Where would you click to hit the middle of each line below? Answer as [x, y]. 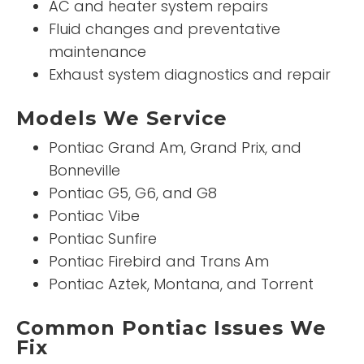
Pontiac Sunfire [103, 238]
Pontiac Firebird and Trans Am [159, 261]
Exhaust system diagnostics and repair [190, 74]
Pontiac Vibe [94, 215]
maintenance [97, 51]
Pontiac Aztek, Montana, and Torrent [181, 284]
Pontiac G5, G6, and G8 [133, 193]
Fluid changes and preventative [165, 28]
